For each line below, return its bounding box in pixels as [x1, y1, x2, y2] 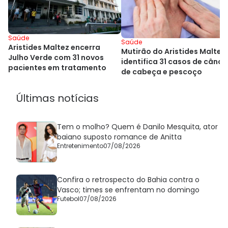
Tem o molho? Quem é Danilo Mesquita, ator [57, 121, 218, 132]
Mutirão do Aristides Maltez [121, 46, 225, 56]
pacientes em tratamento [8, 62, 106, 73]
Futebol [57, 194, 79, 203]
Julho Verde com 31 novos [8, 52, 104, 63]
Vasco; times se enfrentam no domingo [57, 184, 199, 195]
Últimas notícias [16, 91, 99, 105]
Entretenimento [57, 141, 103, 150]
